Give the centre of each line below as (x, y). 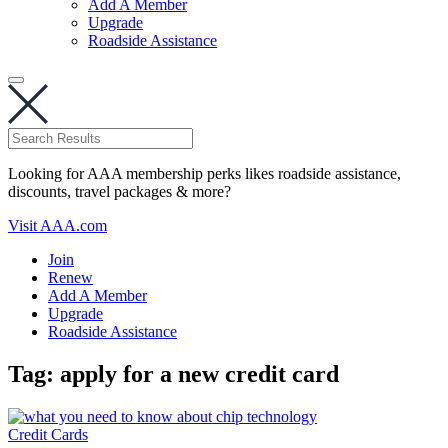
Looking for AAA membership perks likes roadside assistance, (204, 173)
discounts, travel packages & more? (119, 191)
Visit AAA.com (57, 225)
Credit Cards (48, 434)
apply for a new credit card (199, 373)
